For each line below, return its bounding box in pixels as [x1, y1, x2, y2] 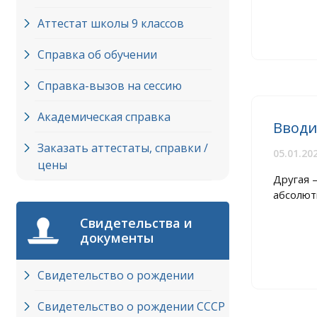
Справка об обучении [38, 47, 157, 62]
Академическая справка [38, 109, 171, 125]
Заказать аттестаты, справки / [38, 140, 208, 156]
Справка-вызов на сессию [38, 78, 182, 93]
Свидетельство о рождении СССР [38, 299, 225, 314]
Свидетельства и [80, 214, 192, 231]
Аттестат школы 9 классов [38, 16, 184, 31]
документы [80, 229, 154, 246]
